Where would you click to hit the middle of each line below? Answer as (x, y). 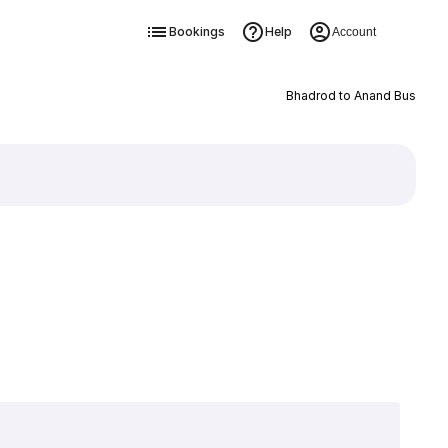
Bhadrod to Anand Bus (350, 95)
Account (353, 32)
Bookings (196, 31)
